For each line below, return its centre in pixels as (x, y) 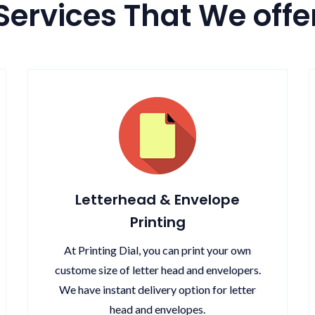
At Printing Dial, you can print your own (157, 250)
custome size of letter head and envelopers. (157, 270)
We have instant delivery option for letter (157, 289)
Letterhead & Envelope (157, 200)
